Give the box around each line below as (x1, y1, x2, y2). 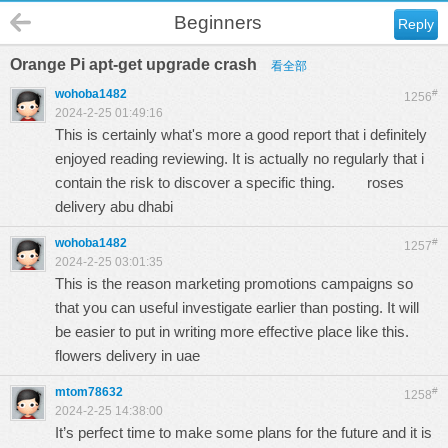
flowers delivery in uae (55, 347, 200, 364)
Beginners (173, 12, 262, 33)
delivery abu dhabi (55, 198, 173, 215)
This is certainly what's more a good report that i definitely (55, 126, 427, 143)
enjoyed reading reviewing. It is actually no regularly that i (55, 150, 424, 167)
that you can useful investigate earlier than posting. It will (55, 299, 419, 316)
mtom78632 (55, 385, 123, 399)
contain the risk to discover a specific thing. (55, 174, 367, 191)
